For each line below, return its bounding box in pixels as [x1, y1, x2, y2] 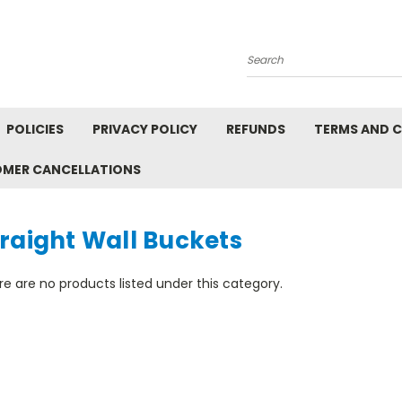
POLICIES [6, 120, 64, 138]
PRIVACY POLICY [92, 120, 197, 138]
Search [247, 57, 291, 75]
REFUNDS [226, 120, 285, 138]
